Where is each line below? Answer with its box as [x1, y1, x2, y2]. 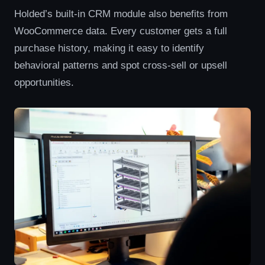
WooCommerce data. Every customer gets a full [14, 25, 227, 36]
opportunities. [14, 77, 74, 88]
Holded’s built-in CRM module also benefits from [14, 8, 228, 19]
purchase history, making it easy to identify [14, 43, 204, 53]
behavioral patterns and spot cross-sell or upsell [14, 60, 227, 70]
